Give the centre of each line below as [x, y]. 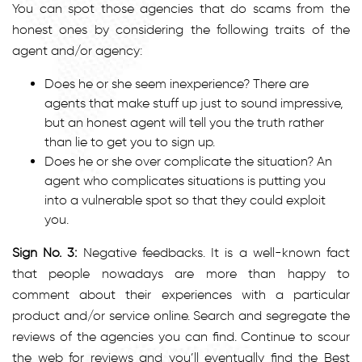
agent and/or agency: [77, 50]
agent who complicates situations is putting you [185, 180]
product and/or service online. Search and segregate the [181, 315]
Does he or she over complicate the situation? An [188, 161]
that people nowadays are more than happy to [181, 273]
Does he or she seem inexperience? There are [177, 83]
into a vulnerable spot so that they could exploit [185, 200]
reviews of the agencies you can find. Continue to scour [181, 336]
